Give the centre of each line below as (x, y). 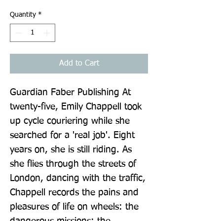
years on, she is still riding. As (71, 149)
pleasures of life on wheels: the (74, 207)
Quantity (23, 15)
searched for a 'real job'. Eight (72, 135)
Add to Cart (79, 63)
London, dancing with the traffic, (78, 178)
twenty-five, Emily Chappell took (76, 107)
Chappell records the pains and (74, 192)
